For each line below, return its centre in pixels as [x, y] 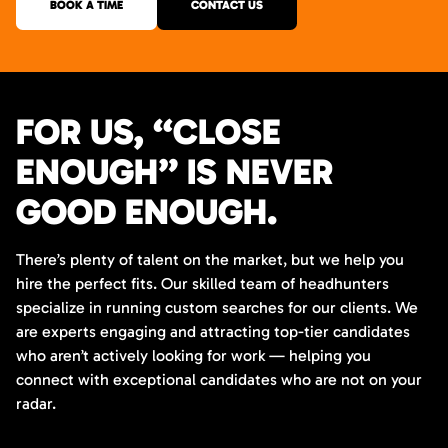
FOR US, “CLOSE [148, 131]
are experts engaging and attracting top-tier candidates [213, 331]
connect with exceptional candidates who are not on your [219, 379]
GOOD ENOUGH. [146, 211]
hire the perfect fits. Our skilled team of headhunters [202, 283]
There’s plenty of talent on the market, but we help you [210, 259]
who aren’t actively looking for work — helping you [193, 355]
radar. [36, 403]
